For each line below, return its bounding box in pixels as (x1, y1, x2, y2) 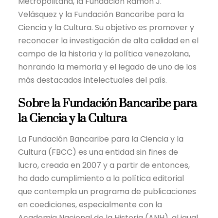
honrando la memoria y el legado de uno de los (18, 61, 197, 73)
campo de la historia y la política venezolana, (18, 48, 191, 59)
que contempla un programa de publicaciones (18, 185, 197, 197)
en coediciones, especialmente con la (18, 199, 163, 210)
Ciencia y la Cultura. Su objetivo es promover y (18, 21, 195, 33)
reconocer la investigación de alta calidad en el (18, 35, 199, 46)
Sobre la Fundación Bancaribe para (18, 96, 197, 111)
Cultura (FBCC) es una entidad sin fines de (18, 146, 179, 158)
